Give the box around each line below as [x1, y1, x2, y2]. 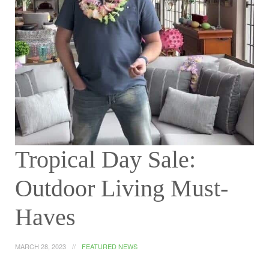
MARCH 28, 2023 [15, 241, 66, 251]
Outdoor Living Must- [15, 175, 228, 202]
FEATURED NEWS [82, 241, 138, 251]
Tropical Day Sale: [15, 146, 196, 173]
